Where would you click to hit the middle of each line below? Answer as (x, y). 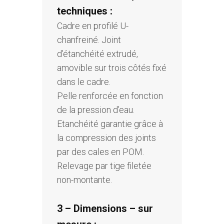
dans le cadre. (84, 82)
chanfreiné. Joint (89, 40)
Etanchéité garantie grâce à (110, 124)
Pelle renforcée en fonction (110, 96)
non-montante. (84, 180)
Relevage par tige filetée (104, 166)
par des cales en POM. (100, 152)
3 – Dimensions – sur (105, 209)
